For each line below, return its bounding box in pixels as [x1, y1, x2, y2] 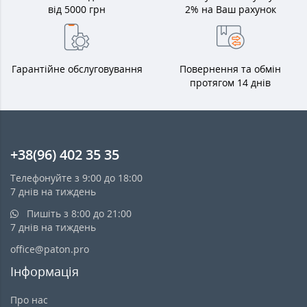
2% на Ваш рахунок [184, 3, 276, 16]
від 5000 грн [48, 3, 106, 16]
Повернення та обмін [180, 62, 281, 76]
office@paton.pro [10, 243, 89, 256]
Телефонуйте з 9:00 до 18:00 [10, 171, 143, 185]
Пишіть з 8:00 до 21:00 [24, 207, 132, 221]
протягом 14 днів [190, 76, 271, 90]
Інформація [10, 263, 79, 280]
